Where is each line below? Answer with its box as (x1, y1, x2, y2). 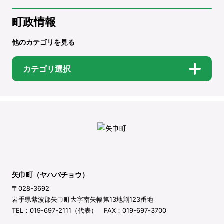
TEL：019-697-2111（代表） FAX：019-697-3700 (12, 206, 166, 215)
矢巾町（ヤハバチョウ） (12, 170, 89, 179)
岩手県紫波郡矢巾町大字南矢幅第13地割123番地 (12, 195, 153, 204)
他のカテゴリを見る (12, 37, 75, 46)
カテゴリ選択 (23, 63, 71, 74)
